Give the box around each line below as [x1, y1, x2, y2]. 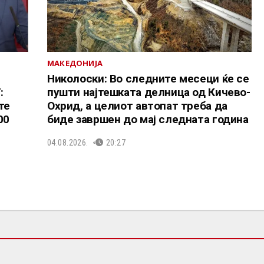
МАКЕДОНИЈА [47, 58, 103, 69]
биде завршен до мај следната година [47, 113, 249, 127]
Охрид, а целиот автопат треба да [47, 99, 227, 113]
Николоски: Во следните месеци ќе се [47, 72, 249, 86]
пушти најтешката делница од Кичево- [47, 85, 250, 100]
